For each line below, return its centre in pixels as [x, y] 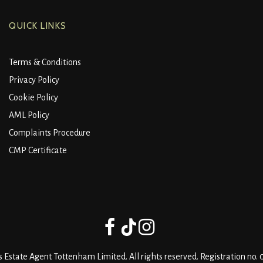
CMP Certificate [38, 151]
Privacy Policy [34, 80]
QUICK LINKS [38, 26]
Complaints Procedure [50, 133]
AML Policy [29, 115]
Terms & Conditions [45, 63]
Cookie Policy [33, 98]
